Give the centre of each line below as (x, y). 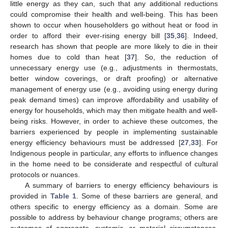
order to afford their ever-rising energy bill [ (88, 35)
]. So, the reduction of (177, 57)
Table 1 (63, 196)
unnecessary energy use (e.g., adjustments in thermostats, (114, 67)
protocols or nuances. (45, 174)
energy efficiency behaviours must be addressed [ (95, 142)
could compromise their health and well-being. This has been (114, 14)
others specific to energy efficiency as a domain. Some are (114, 206)
